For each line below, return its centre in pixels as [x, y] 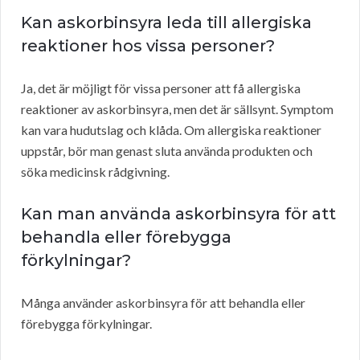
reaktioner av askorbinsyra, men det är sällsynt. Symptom [177, 109]
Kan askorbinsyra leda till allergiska [166, 23]
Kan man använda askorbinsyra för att [178, 214]
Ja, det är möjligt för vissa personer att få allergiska [161, 88]
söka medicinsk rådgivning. [95, 172]
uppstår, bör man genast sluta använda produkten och [167, 151]
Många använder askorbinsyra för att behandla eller [163, 303]
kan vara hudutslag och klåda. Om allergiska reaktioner [171, 130]
